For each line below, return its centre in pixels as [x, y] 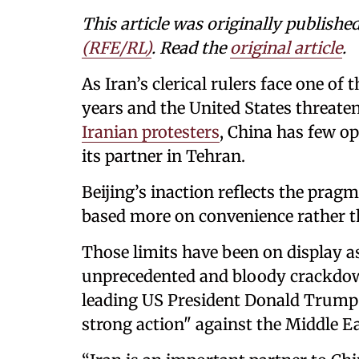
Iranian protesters [151, 132]
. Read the [191, 48]
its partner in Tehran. [163, 156]
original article [286, 48]
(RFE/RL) [117, 48]
